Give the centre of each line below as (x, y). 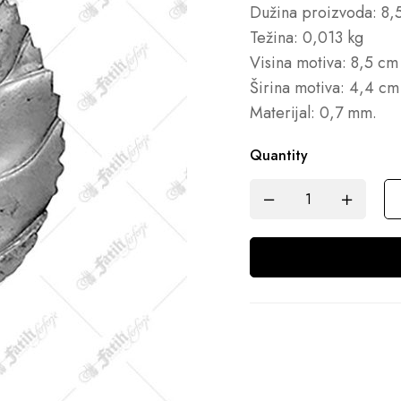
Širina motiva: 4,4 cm (324, 88)
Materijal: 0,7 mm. (313, 113)
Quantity (279, 156)
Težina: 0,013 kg (307, 38)
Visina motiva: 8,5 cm (324, 63)
